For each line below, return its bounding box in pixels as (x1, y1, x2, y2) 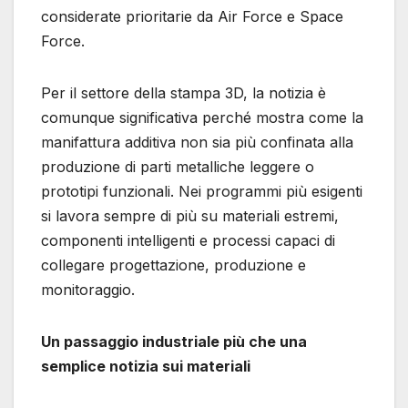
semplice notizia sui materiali (41, 357, 250, 376)
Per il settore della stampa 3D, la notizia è (41, 84, 326, 103)
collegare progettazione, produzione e (41, 256, 306, 275)
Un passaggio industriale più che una (41, 332, 307, 352)
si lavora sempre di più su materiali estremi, (41, 207, 339, 226)
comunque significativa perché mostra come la (41, 108, 363, 127)
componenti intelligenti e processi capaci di (41, 231, 335, 250)
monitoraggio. (41, 280, 135, 300)
